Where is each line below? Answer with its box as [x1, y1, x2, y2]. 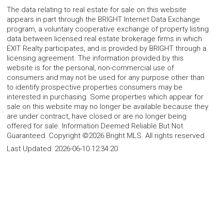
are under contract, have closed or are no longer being [7, 112, 186, 121]
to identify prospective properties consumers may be [7, 83, 183, 92]
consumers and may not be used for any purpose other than [7, 73, 204, 82]
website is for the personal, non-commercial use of [7, 63, 174, 73]
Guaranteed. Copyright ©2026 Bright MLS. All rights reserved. [7, 131, 206, 140]
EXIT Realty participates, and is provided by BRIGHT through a [7, 44, 206, 53]
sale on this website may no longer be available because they [7, 102, 208, 111]
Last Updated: [7, 144, 55, 154]
